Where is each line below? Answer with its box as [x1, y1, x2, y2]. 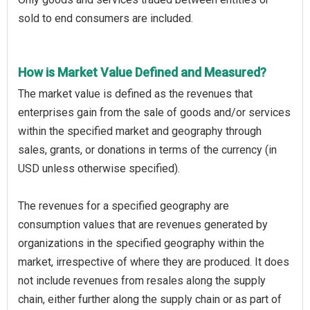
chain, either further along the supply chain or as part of [18, 292, 282, 306]
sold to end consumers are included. [18, 11, 193, 25]
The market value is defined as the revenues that [18, 86, 253, 100]
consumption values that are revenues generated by [18, 217, 268, 231]
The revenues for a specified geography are [18, 199, 229, 212]
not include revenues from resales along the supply [18, 273, 266, 287]
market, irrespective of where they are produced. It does [18, 255, 289, 268]
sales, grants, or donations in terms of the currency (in [18, 143, 277, 156]
